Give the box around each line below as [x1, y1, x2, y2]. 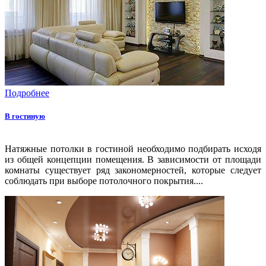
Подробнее [5, 88, 49, 99]
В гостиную [5, 112, 45, 121]
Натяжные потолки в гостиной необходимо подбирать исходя [5, 144, 261, 154]
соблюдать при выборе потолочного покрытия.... [5, 176, 203, 186]
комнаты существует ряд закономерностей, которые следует [5, 165, 261, 176]
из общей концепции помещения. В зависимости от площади [5, 154, 261, 165]
